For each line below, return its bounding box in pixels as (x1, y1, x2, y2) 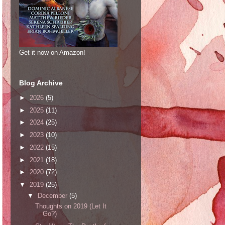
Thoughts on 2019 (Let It (35, 202, 107, 210)
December (37, 191, 69, 199)
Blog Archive (19, 79, 63, 87)
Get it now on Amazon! (19, 49, 85, 57)
